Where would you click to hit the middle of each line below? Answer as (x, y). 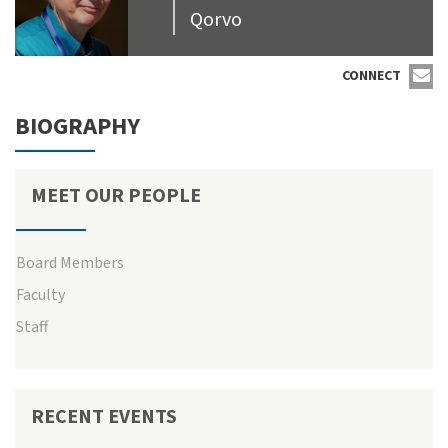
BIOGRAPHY (77, 126)
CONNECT (371, 75)
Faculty (40, 294)
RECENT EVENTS (104, 416)
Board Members (70, 262)
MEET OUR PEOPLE (116, 195)
